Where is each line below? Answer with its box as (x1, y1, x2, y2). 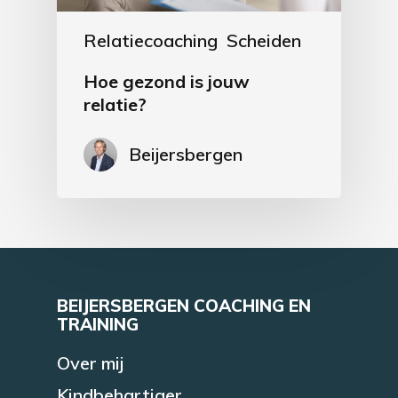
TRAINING (57, 313, 139, 335)
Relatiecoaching (84, 28, 218, 52)
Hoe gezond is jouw (84, 69, 250, 92)
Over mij (57, 351, 123, 374)
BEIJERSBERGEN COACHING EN (57, 294, 311, 316)
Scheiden (227, 28, 301, 52)
